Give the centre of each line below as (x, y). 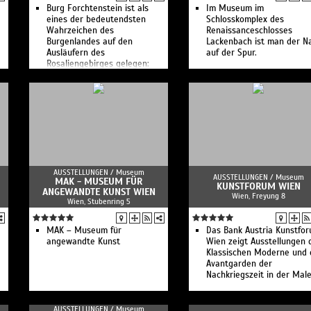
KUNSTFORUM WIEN (258, 186)
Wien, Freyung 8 (258, 196)
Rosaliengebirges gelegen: (98, 64)
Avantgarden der (239, 264)
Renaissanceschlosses (249, 31)
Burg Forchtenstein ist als (98, 8)
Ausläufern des (76, 53)
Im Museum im (235, 8)
